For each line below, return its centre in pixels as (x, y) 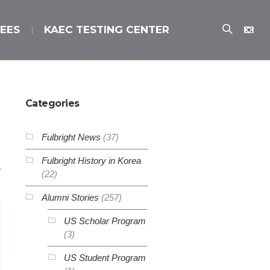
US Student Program (105, 258)
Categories (52, 103)
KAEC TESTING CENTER (107, 30)
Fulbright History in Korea (91, 161)
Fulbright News (71, 137)
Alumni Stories (70, 197)
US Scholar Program (105, 221)
